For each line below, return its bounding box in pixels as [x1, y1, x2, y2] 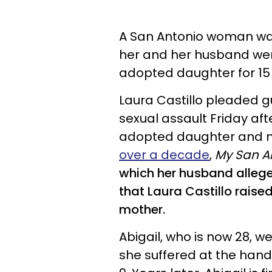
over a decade [119, 146, 209, 163]
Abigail [119, 228, 160, 245]
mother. [119, 201, 165, 218]
